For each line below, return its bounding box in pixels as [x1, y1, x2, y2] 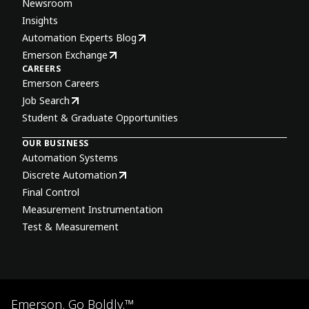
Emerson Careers [22, 77, 99, 90]
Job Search [22, 94, 70, 108]
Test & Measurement [22, 220, 119, 234]
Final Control [22, 186, 79, 199]
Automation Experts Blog [22, 31, 137, 45]
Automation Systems [22, 151, 118, 165]
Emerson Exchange [22, 48, 108, 62]
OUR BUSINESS [22, 137, 89, 150]
